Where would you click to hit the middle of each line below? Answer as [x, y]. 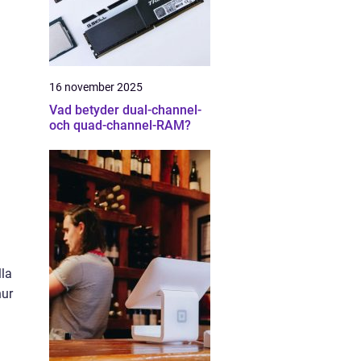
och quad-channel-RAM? [120, 125]
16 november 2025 [96, 87]
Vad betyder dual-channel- [125, 110]
